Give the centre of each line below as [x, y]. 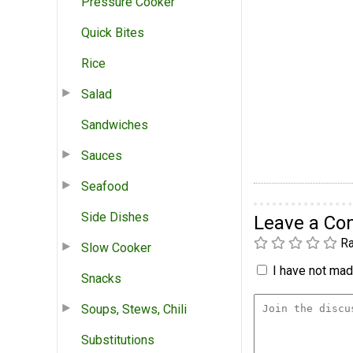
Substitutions [118, 340]
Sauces [102, 155]
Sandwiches [115, 124]
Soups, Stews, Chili [134, 309]
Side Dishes [115, 217]
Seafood [105, 186]
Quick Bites [113, 32]
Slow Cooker [116, 247]
